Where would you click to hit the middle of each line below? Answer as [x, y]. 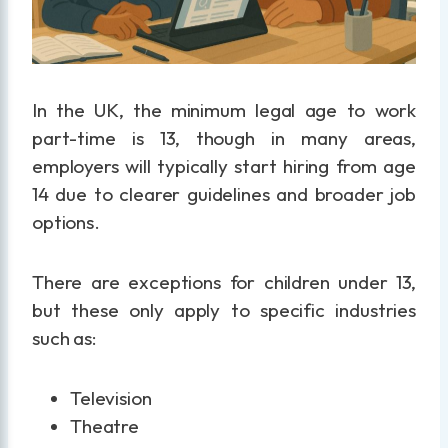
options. [66, 222]
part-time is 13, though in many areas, [224, 138]
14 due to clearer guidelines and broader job [224, 194]
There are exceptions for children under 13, [224, 282]
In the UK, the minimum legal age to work [224, 110]
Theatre [105, 426]
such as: [64, 338]
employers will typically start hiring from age [224, 166]
